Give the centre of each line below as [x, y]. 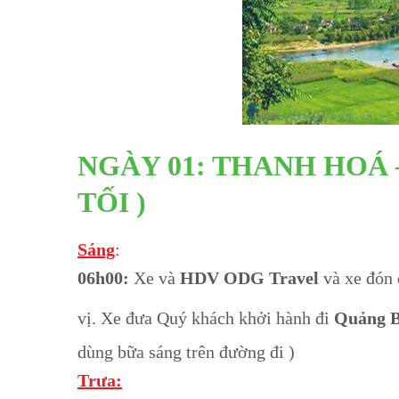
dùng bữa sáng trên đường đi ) [186, 351]
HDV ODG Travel [249, 277]
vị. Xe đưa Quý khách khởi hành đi [206, 318]
